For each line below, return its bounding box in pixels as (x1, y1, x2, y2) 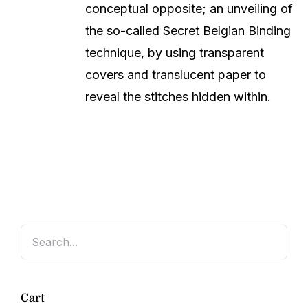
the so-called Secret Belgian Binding (85, 23, 291, 38)
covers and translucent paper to (85, 67, 267, 82)
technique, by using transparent (85, 45, 265, 60)
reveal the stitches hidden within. (85, 89, 272, 104)
